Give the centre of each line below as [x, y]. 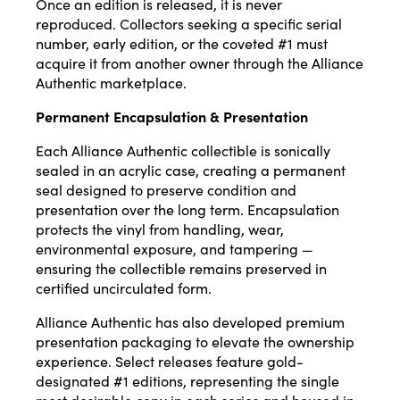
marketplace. [142, 83]
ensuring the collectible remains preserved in [181, 268]
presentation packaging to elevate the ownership [195, 342]
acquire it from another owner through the [174, 63]
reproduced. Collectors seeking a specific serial [189, 24]
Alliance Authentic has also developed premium [190, 322]
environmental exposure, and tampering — [175, 249]
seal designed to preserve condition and [166, 190]
